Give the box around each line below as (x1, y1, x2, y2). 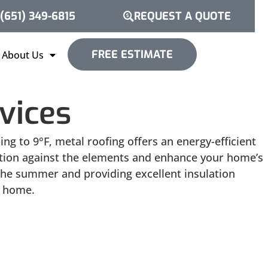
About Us (2, 48, 44, 62)
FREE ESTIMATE (92, 47, 173, 62)
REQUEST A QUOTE (134, 9, 231, 23)
